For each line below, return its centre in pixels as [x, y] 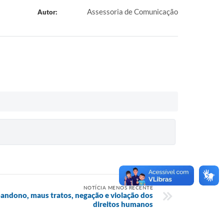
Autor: [47, 12]
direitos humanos [123, 204]
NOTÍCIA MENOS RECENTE [118, 187]
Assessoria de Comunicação [132, 11]
